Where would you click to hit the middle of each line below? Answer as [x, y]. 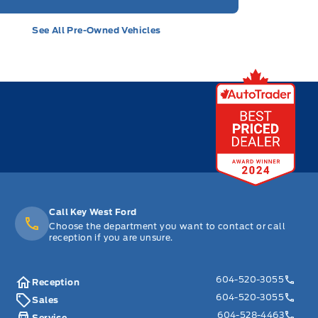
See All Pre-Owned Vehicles [97, 31]
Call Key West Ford [93, 212]
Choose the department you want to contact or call [167, 226]
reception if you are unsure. [111, 238]
